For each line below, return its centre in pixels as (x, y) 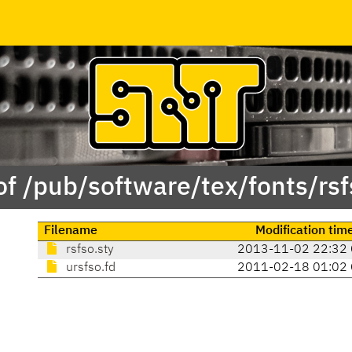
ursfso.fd (89, 268)
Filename (71, 231)
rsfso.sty (88, 250)
